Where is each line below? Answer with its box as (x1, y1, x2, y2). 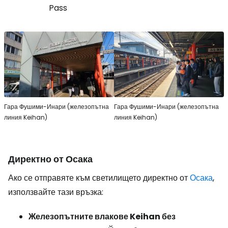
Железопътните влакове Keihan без (28, 211, 176, 223)
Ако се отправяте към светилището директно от (8, 172, 190, 184)
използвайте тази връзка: (8, 186, 103, 198)
